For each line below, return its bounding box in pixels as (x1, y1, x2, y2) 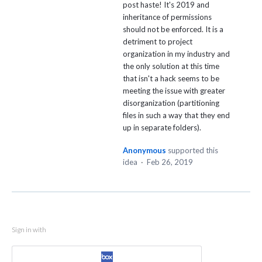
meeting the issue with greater (123, 86, 225, 96)
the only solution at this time (123, 61, 219, 71)
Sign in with (12, 225, 46, 235)
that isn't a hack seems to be (123, 74, 219, 84)
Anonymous (123, 146, 166, 156)
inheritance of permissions (123, 12, 212, 22)
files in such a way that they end (123, 111, 230, 120)
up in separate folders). (123, 123, 201, 133)
